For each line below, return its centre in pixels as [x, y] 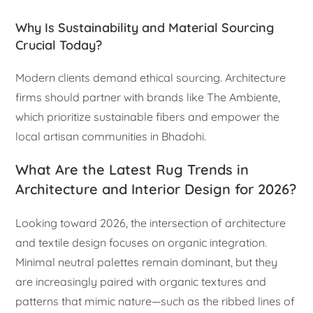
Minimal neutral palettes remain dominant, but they [147, 262]
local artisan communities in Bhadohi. [111, 136]
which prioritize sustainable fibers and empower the [148, 116]
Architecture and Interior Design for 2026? [156, 189]
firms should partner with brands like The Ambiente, [148, 97]
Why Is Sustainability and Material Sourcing [145, 27]
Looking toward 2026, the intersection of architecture [151, 223]
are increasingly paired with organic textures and [141, 281]
